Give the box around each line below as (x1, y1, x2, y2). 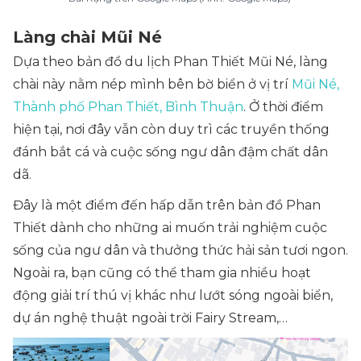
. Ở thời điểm (243, 99, 323, 114)
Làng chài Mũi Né (13, 27, 162, 47)
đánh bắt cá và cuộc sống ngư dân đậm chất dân (13, 144, 328, 160)
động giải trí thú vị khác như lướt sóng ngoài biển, (13, 288, 333, 303)
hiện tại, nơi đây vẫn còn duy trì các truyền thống (13, 122, 330, 137)
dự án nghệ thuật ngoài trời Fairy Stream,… (13, 310, 288, 326)
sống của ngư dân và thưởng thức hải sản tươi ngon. (13, 243, 348, 258)
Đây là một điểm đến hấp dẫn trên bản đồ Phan (13, 197, 321, 213)
